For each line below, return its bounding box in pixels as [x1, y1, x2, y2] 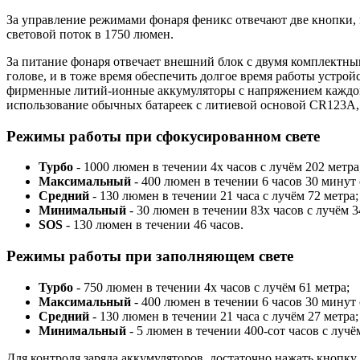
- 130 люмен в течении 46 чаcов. [66, 218, 243, 232]
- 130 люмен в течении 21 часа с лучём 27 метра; [92, 309, 358, 323]
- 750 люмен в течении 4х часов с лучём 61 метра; [76, 280, 350, 294]
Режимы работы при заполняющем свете [6, 247, 293, 265]
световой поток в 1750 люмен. [6, 27, 174, 41]
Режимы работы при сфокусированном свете [6, 127, 320, 145]
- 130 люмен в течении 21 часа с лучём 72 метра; [92, 189, 358, 203]
